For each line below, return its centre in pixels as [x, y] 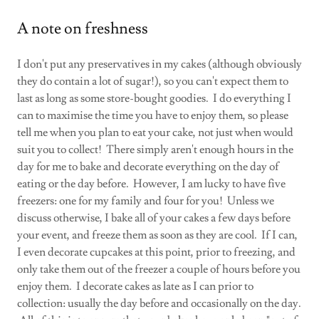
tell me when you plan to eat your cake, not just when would [155, 132]
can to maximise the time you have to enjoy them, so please [153, 115]
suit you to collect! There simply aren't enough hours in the [155, 150]
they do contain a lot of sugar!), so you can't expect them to [153, 81]
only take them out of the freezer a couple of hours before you [159, 269]
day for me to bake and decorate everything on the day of [148, 167]
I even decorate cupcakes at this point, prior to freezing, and [156, 252]
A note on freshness [83, 29]
